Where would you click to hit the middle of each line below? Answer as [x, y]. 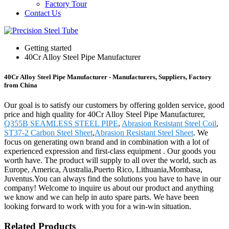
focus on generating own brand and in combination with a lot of [107, 142]
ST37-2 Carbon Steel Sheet [48, 133]
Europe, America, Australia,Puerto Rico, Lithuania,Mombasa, [103, 170]
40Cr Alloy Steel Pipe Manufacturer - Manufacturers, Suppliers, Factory [108, 77]
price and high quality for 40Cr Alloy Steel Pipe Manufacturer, [105, 114]
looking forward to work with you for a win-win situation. [98, 207]
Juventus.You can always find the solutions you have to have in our [112, 179]
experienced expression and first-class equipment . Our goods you [110, 151]
